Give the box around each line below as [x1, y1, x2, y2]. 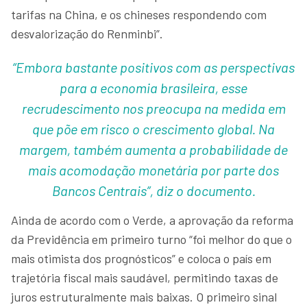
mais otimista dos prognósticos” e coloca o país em [11, 251, 271, 266]
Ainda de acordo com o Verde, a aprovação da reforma [11, 212, 293, 228]
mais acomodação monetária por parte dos [28, 162, 279, 178]
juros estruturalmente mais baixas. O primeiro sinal [11, 289, 277, 304]
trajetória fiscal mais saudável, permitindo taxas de [11, 270, 278, 285]
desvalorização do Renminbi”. [11, 26, 163, 41]
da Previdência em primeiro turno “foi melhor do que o [11, 232, 292, 247]
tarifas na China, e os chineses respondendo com [11, 7, 267, 22]
